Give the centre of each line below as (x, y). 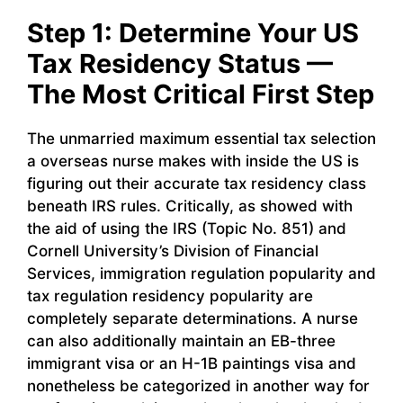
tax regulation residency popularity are (170, 296)
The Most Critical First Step (201, 94)
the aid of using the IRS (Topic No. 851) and (187, 229)
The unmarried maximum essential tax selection (201, 139)
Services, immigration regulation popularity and (201, 274)
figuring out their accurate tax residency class (197, 184)
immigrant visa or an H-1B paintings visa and (192, 364)
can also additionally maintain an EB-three (181, 341)
